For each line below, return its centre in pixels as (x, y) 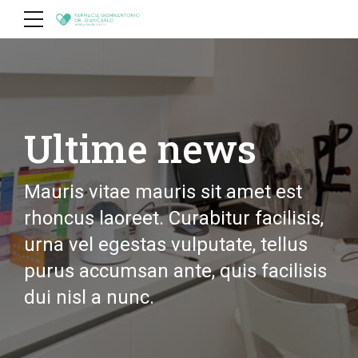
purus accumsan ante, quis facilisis (175, 271)
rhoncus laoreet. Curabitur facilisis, (174, 218)
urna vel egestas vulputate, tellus (166, 245)
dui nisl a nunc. (89, 297)
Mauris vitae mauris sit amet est (163, 192)
